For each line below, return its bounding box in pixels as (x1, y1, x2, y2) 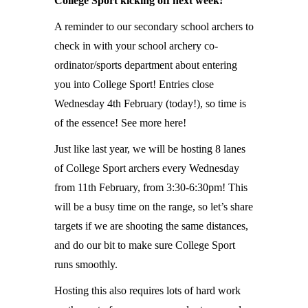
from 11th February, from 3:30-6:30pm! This (54, 181, 247, 193)
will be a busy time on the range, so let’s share (54, 201, 253, 212)
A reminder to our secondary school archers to (54, 21, 254, 32)
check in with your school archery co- (54, 40, 218, 52)
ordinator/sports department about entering (54, 59, 237, 71)
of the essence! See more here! (54, 117, 186, 129)
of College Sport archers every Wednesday (54, 162, 239, 174)
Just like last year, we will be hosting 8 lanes (54, 143, 245, 155)
